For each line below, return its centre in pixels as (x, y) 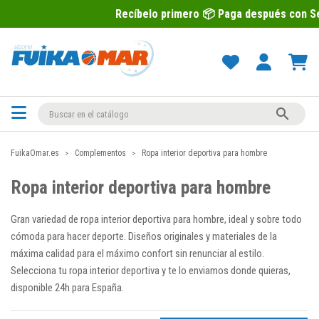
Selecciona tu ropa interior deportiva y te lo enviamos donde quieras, (151, 271)
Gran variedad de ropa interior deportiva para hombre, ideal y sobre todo (156, 219)
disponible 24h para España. (67, 288)
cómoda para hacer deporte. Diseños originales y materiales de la (144, 236)
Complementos (100, 153)
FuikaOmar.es (35, 153)
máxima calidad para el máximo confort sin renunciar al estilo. (137, 253)
